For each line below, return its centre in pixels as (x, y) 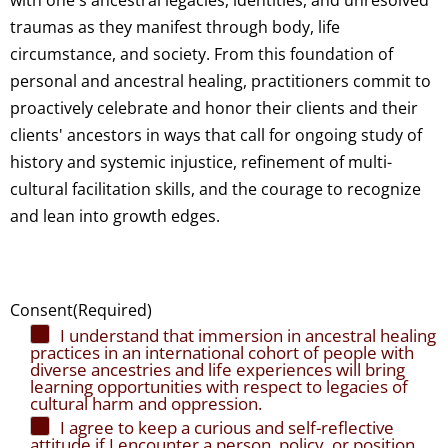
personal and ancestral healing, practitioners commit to (220, 81)
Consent (41, 310)
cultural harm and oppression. (146, 404)
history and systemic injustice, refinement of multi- (201, 162)
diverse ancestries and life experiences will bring (217, 370)
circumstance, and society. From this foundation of (201, 54)
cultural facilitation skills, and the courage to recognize (215, 189)
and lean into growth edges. (115, 216)
